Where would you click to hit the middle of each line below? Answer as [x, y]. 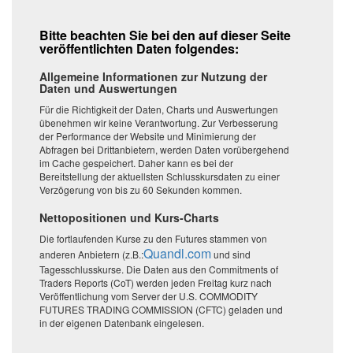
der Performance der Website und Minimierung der [148, 136]
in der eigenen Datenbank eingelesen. [122, 323]
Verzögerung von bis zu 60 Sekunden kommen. [141, 190]
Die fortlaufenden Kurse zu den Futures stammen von [153, 238]
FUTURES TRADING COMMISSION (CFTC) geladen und [161, 309]
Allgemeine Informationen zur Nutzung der [153, 76]
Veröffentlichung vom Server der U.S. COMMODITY [149, 296]
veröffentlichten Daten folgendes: [139, 48]
